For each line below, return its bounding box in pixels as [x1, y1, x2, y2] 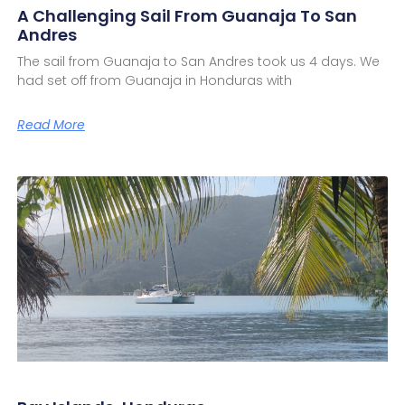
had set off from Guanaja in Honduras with [16, 71, 292, 90]
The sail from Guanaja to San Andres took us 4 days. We [16, 52, 380, 71]
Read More [16, 116, 85, 135]
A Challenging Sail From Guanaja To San [16, 5, 357, 28]
